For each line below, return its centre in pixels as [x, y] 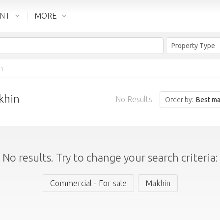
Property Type [193, 46]
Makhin [158, 183]
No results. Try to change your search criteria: [110, 157]
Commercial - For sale [88, 183]
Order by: [179, 100]
